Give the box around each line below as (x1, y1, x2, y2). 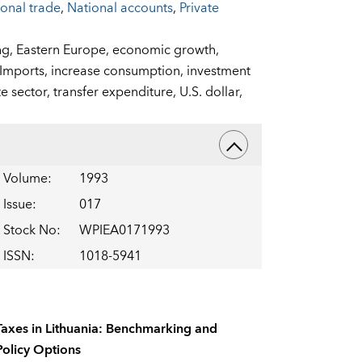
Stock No (2, 219, 57, 242)
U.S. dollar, (179, 81, 242, 104)
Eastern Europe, (15, 39, 112, 62)
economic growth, (112, 39, 219, 62)
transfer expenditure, (53, 81, 179, 104)
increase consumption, (50, 60, 187, 83)
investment (186, 60, 250, 83)
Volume (2, 167, 48, 191)
